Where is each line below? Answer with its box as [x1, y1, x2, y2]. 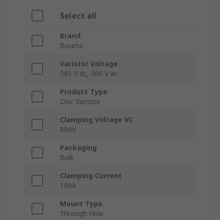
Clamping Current [60, 171, 122, 181]
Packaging [60, 143, 97, 153]
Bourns [60, 41, 83, 51]
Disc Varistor [60, 97, 101, 107]
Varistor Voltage [60, 59, 118, 69]
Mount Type [60, 199, 103, 209]
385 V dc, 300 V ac [60, 69, 118, 79]
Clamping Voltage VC [60, 115, 133, 125]
